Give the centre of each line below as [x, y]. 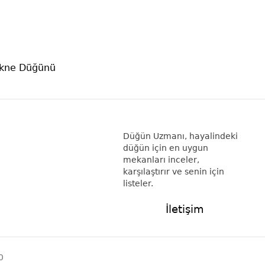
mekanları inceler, [161, 160]
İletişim [185, 209]
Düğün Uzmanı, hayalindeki [180, 136]
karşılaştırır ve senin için [174, 172]
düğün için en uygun [166, 148]
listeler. [138, 183]
